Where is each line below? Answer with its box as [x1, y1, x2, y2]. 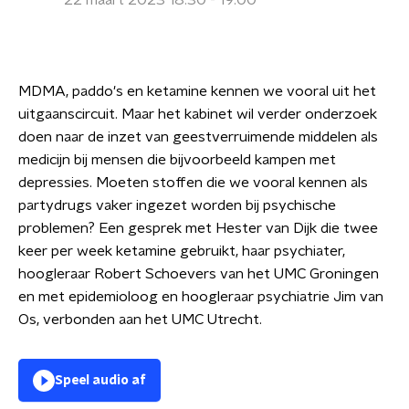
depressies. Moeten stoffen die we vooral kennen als [18, 175, 368, 190]
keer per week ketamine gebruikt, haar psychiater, [18, 244, 345, 258]
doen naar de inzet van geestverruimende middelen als [18, 130, 378, 144]
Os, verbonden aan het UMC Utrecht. [18, 312, 262, 327]
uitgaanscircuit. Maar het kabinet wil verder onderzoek [18, 107, 377, 121]
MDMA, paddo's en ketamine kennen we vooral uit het [18, 84, 376, 99]
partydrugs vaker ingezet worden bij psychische [18, 198, 336, 213]
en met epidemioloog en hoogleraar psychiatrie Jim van [18, 289, 383, 304]
